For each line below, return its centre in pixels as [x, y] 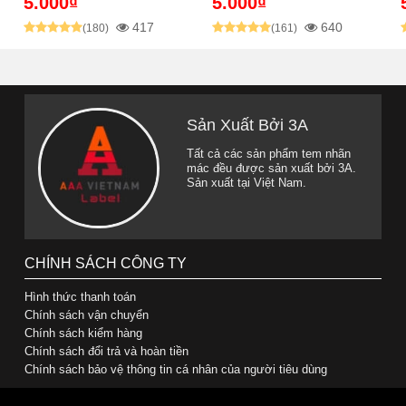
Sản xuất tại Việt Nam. [247, 182]
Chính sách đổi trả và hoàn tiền [107, 351]
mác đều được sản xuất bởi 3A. [272, 168]
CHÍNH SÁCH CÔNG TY [106, 263]
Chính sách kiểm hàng [84, 333]
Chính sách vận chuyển [87, 314]
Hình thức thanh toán [81, 296]
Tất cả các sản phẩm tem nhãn [269, 153]
